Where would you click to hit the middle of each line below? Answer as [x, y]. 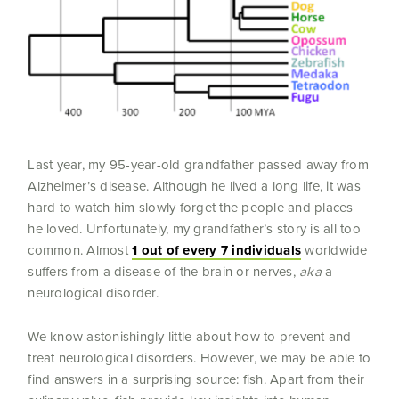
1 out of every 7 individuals [217, 251]
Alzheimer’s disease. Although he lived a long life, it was [194, 187]
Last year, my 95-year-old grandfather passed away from [198, 165]
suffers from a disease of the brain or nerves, [164, 272]
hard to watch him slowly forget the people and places [191, 208]
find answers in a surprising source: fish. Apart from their [196, 380]
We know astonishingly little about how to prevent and [190, 337]
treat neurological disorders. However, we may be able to [199, 358]
